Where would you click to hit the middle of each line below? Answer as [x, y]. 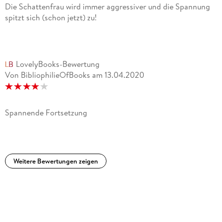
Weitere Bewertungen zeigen [55, 161]
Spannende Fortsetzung [46, 112]
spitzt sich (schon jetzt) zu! [51, 17]
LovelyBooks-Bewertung [57, 64]
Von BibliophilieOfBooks [47, 75]
